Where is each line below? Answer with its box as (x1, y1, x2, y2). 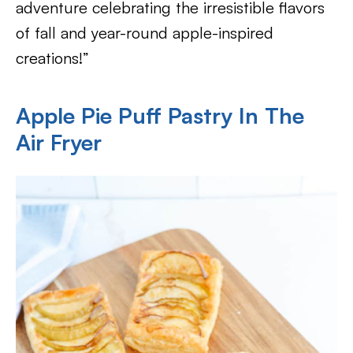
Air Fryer (16, 128, 102, 156)
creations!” (16, 48, 89, 68)
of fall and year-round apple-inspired (16, 23, 273, 43)
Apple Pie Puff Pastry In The (16, 102, 304, 129)
